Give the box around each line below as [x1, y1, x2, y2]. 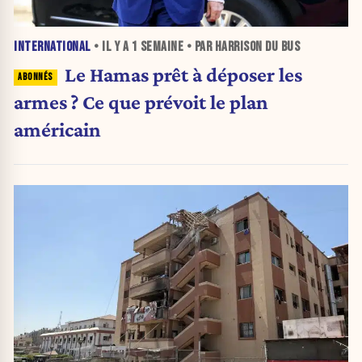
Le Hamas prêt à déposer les [64, 63, 302, 86]
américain [14, 118, 101, 141]
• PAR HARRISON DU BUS [183, 39, 300, 56]
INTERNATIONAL [14, 39, 91, 56]
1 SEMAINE [131, 39, 183, 56]
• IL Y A [90, 39, 132, 56]
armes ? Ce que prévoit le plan [14, 90, 268, 114]
